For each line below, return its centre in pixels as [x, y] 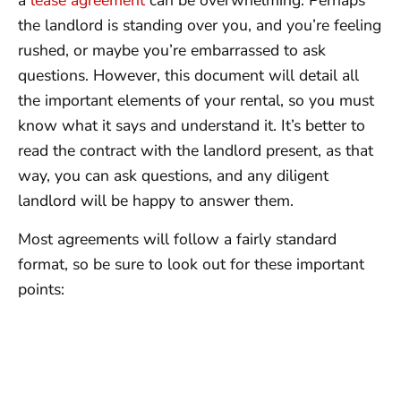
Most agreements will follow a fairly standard [177, 239]
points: [41, 289]
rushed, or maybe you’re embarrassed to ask [172, 51]
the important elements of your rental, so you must [196, 101]
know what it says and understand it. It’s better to [192, 126]
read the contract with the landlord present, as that [196, 151]
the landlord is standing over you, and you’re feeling [200, 26]
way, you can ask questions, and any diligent [173, 176]
